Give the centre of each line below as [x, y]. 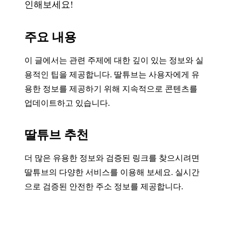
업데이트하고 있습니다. [67, 103]
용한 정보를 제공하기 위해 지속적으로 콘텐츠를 [111, 89]
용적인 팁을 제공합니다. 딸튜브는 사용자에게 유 [112, 74]
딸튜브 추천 [56, 135]
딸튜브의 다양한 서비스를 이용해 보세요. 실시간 [112, 172]
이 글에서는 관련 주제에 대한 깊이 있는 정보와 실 [114, 60]
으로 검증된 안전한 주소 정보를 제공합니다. [104, 186]
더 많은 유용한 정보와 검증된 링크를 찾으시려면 [112, 158]
